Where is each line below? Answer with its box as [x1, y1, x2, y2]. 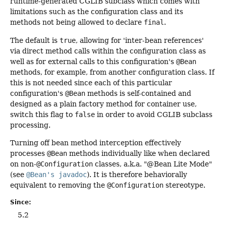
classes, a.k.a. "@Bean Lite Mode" [93, 160, 212, 168]
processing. [10, 121, 50, 129]
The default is [10, 36, 60, 44]
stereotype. [163, 181, 205, 190]
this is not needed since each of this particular [10, 78, 172, 87]
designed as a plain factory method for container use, [10, 99, 197, 108]
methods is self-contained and [85, 89, 191, 97]
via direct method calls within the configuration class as [10, 46, 206, 55]
